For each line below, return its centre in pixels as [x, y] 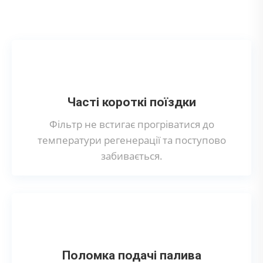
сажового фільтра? [131, 10]
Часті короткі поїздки [131, 102]
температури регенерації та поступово [131, 140]
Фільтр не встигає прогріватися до [131, 124]
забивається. [131, 156]
